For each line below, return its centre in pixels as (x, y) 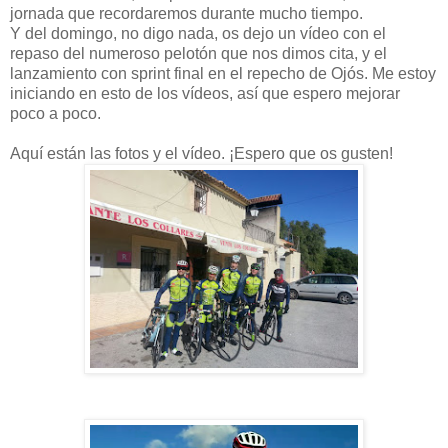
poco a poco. (55, 113)
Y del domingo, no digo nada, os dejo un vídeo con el (198, 33)
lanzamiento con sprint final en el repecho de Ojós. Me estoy (223, 73)
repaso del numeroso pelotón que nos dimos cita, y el (198, 53)
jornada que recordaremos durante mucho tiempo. (186, 13)
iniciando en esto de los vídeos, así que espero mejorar (205, 93)
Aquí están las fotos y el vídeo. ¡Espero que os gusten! (201, 153)
